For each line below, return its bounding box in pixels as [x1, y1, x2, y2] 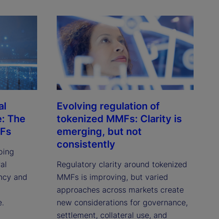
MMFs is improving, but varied [56, 172, 168, 182]
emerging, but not [56, 126, 142, 138]
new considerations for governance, [56, 197, 188, 208]
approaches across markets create [56, 185, 184, 195]
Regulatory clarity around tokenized [56, 159, 187, 170]
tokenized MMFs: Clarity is [56, 113, 182, 125]
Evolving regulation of [56, 100, 160, 112]
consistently [56, 138, 115, 151]
